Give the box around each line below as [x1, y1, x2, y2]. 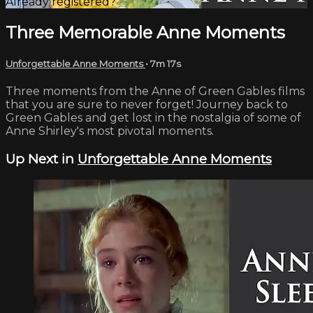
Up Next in [6, 150, 78, 167]
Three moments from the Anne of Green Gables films [6, 84, 305, 98]
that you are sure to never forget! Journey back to [6, 97, 288, 111]
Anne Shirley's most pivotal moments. [6, 124, 214, 138]
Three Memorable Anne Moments [6, 22, 285, 43]
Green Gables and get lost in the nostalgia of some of [6, 110, 301, 124]
